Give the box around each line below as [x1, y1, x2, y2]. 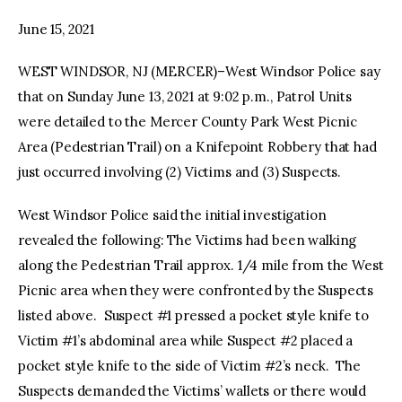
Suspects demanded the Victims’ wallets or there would [18, 381, 367, 399]
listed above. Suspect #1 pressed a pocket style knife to [18, 306, 369, 324]
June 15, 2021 [18, 20, 95, 38]
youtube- [234, 35, 292, 53]
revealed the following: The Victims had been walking [18, 231, 357, 249]
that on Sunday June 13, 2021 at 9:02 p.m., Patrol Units [18, 88, 352, 106]
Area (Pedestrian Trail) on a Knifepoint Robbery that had [18, 138, 377, 156]
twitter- [194, 35, 245, 53]
